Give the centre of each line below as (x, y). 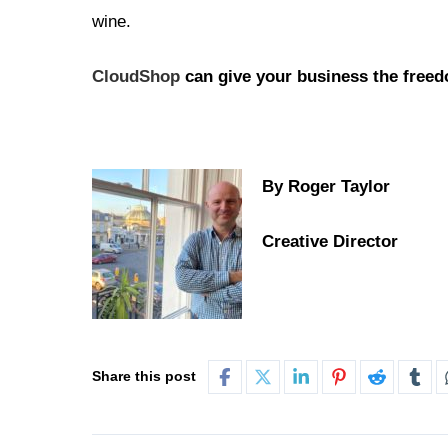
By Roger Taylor (326, 187)
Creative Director (330, 242)
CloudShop (136, 77)
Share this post (144, 376)
